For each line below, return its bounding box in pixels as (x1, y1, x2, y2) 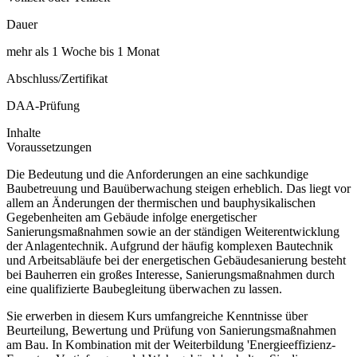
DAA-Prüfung (6, 99, 80, 113)
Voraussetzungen (6, 140, 92, 155)
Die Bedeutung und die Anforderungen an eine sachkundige (6, 167, 308, 182)
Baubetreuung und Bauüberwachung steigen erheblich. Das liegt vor (6, 182, 351, 196)
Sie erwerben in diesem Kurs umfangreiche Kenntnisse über (6, 309, 308, 324)
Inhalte (6, 126, 41, 140)
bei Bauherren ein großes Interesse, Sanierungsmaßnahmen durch (6, 268, 335, 282)
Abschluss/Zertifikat (6, 72, 108, 86)
